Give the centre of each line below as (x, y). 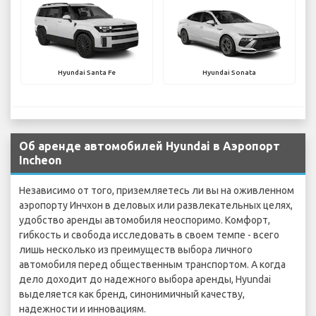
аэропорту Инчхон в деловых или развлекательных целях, (156, 206)
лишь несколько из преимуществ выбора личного (136, 250)
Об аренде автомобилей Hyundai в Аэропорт (150, 146)
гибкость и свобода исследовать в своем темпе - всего (149, 235)
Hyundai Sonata (229, 73)
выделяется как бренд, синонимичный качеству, (132, 294)
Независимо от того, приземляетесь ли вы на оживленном (157, 191)
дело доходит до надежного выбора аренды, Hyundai (145, 280)
